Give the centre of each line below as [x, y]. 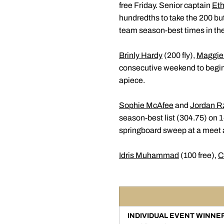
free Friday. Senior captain [165, 5]
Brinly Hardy [141, 55]
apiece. [132, 80]
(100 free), [198, 155]
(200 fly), [179, 55]
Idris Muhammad [149, 155]
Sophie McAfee [146, 105]
